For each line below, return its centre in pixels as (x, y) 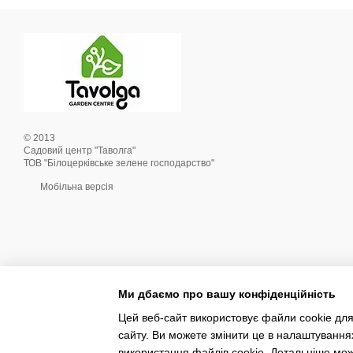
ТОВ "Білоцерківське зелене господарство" (119, 163)
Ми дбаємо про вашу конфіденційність (227, 294)
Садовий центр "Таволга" (80, 150)
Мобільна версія (76, 187)
